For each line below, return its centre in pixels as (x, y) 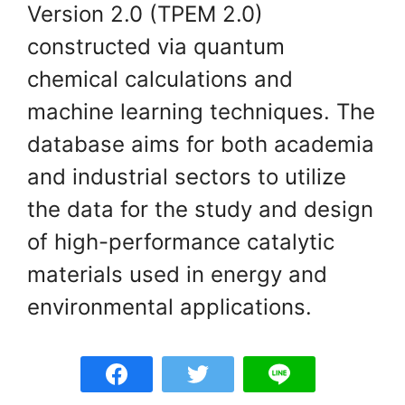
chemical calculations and (160, 79)
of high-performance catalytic (181, 241)
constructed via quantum (156, 46)
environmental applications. (170, 306)
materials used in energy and (177, 274)
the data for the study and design (200, 209)
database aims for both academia (201, 144)
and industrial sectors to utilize (187, 176)
